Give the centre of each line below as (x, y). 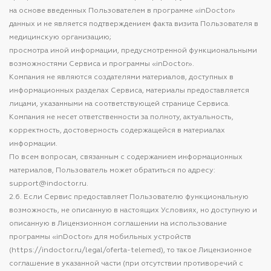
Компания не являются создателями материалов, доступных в (121, 77)
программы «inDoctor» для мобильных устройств (100, 237)
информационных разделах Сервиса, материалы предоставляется (129, 91)
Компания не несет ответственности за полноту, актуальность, (121, 117)
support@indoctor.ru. (49, 184)
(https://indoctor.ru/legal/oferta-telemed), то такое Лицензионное (130, 250)
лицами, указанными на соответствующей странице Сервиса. (119, 104)
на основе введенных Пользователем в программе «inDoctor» (122, 11)
